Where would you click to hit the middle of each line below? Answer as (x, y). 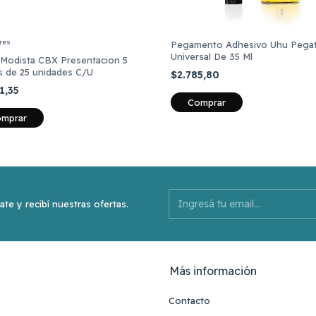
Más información (213, 271)
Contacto (189, 300)
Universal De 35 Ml (211, 56)
